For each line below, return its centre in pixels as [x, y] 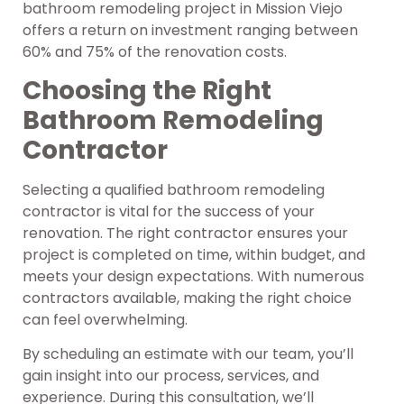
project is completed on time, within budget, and [194, 255]
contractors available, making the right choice [187, 298]
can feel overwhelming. [105, 320]
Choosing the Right [147, 91]
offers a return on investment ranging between [190, 30]
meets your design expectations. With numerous [193, 277]
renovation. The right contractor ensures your [185, 234]
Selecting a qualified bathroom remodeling [174, 190]
